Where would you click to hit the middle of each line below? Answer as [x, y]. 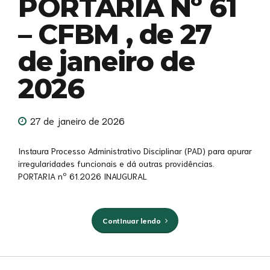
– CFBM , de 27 [115, 34]
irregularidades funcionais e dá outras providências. [116, 163]
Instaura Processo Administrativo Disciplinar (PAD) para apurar [135, 150]
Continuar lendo [131, 220]
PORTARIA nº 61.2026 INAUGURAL [83, 176]
